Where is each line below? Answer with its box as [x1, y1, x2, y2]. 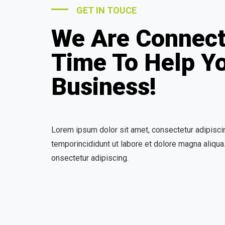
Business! [51, 72, 156, 101]
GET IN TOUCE [76, 5, 137, 16]
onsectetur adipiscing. [51, 153, 129, 163]
